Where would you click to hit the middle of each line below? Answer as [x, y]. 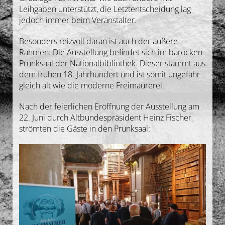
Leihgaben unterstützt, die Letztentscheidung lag [105, 9]
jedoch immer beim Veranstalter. [78, 20]
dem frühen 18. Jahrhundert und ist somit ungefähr [109, 74]
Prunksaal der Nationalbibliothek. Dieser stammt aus [112, 63]
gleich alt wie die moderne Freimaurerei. [91, 85]
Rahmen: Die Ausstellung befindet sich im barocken [110, 52]
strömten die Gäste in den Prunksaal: [84, 128]
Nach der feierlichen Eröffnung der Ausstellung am [109, 106]
